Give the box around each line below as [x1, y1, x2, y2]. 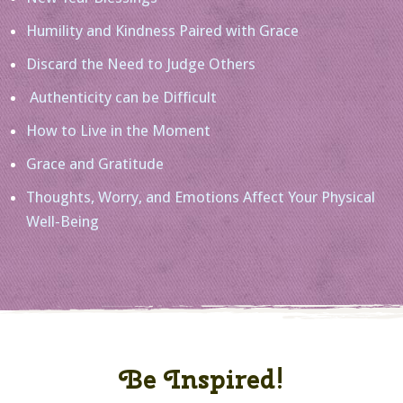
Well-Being [26, 211, 99, 230]
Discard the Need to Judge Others [26, 54, 255, 73]
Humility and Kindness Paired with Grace [26, 21, 299, 40]
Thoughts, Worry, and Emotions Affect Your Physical [26, 187, 375, 206]
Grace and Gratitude [26, 154, 164, 173]
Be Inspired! [119, 362, 284, 397]
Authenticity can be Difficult [26, 87, 217, 106]
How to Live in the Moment [26, 121, 210, 139]
